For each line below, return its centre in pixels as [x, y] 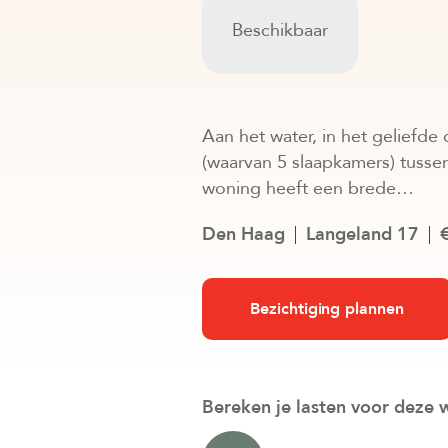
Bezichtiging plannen [327, 309]
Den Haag [243, 234]
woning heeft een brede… [308, 188]
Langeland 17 [362, 234]
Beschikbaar [280, 30]
